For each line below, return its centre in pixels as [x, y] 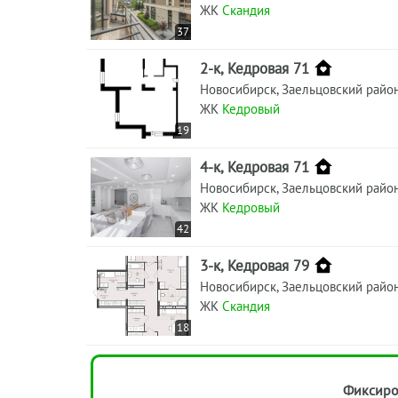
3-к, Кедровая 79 [255, 265]
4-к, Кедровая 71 [255, 167]
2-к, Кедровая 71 [255, 68]
